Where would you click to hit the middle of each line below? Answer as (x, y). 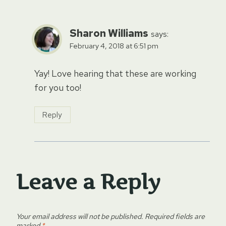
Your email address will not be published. (80, 216)
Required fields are (175, 216)
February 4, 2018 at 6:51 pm (114, 45)
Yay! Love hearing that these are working (115, 74)
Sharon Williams (109, 33)
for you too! (58, 88)
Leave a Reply (88, 182)
